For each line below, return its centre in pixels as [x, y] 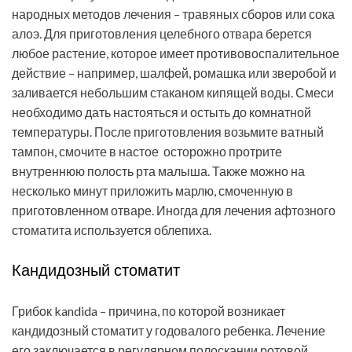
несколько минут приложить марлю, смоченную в [152, 191]
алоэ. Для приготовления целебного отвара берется [162, 34]
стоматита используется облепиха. [112, 230]
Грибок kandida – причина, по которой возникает [148, 311]
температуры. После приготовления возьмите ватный [168, 132]
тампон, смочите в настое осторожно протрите [147, 152]
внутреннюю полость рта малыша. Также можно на [158, 171]
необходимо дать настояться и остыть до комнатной [161, 112]
